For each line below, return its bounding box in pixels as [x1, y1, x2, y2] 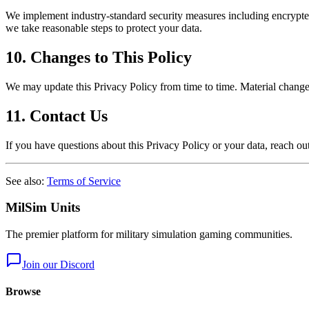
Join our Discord [22, 259, 94, 271]
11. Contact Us [6, 106, 108, 125]
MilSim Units [6, 200, 80, 215]
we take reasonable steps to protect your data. [6, 22, 202, 34]
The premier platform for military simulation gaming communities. [6, 228, 292, 241]
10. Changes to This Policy [6, 48, 192, 66]
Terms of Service [47, 175, 121, 187]
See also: [6, 175, 44, 187]
